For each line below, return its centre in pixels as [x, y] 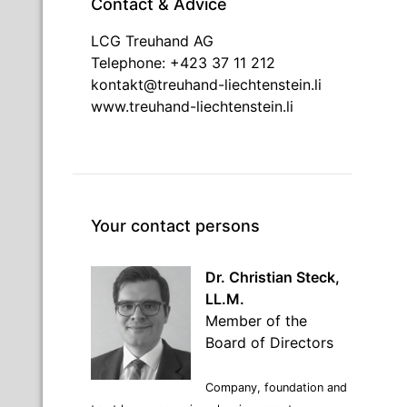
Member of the [256, 320]
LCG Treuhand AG [152, 40]
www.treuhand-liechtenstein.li [192, 106]
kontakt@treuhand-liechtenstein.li [206, 84]
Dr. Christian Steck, [273, 277]
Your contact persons [175, 225]
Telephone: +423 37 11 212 [183, 62]
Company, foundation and [276, 387]
